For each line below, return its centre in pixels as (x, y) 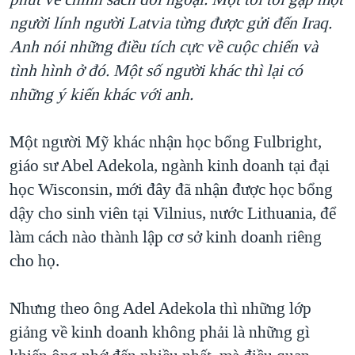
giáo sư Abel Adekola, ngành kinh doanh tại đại (170, 165)
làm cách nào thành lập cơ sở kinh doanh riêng (166, 237)
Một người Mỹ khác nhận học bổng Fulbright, (166, 141)
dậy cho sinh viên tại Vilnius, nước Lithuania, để (173, 213)
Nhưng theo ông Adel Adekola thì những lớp (160, 308)
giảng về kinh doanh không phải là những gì (160, 332)
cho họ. (34, 260)
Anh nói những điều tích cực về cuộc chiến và (164, 46)
